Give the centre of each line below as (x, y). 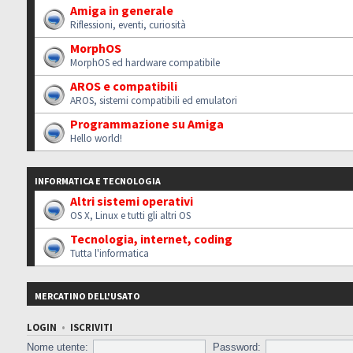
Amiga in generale (122, 10)
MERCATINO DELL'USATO (88, 295)
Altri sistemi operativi (132, 201)
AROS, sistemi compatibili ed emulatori (154, 100)
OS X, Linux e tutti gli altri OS (131, 215)
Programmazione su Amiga (147, 123)
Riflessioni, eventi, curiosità (128, 24)
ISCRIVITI (92, 327)
